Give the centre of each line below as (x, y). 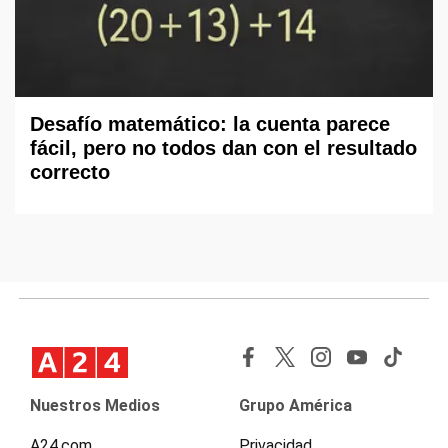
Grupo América (295, 405)
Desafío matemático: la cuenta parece (210, 123)
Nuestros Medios (95, 405)
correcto (70, 171)
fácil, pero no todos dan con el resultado (223, 147)
